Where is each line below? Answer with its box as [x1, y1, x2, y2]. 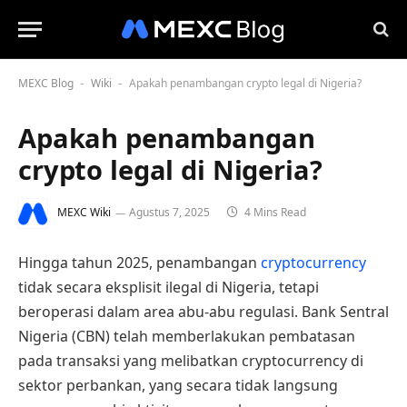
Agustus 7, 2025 [129, 204, 210, 221]
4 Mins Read [242, 204, 306, 221]
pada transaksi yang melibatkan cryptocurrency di [18, 351, 363, 371]
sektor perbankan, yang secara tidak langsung [18, 375, 338, 395]
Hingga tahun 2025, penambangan [18, 253, 261, 273]
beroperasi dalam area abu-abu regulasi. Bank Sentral [18, 302, 389, 322]
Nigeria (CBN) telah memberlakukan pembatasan [18, 326, 355, 346]
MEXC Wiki [57, 204, 111, 221]
